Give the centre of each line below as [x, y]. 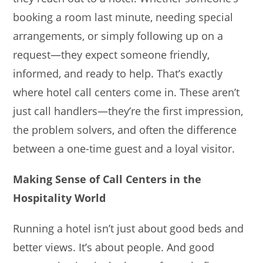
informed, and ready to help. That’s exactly [118, 73]
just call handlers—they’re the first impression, [128, 111]
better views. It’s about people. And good [114, 247]
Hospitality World [60, 198]
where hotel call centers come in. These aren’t [127, 92]
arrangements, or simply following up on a [118, 36]
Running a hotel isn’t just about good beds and [129, 228]
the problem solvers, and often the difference [125, 129]
